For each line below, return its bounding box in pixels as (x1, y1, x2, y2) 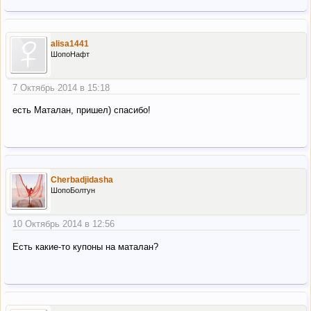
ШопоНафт (51, 49, 90, 58)
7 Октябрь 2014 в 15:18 (12, 83, 110, 94)
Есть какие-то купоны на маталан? (12, 241, 158, 252)
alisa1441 (51, 38, 89, 49)
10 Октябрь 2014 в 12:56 (12, 219, 115, 230)
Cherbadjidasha (51, 175, 113, 185)
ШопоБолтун (51, 186, 95, 195)
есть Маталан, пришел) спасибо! (12, 105, 151, 116)
